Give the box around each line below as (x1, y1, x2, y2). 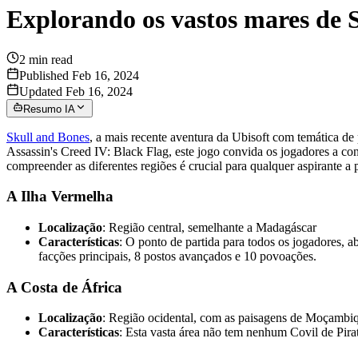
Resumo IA (23, 102, 76, 115)
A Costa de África (6, 278, 122, 296)
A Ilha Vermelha (6, 188, 113, 205)
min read (26, 53, 73, 67)
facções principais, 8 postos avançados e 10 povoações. (38, 249, 316, 263)
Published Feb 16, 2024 (19, 69, 139, 83)
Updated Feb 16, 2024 (19, 85, 133, 99)
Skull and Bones (6, 129, 89, 144)
